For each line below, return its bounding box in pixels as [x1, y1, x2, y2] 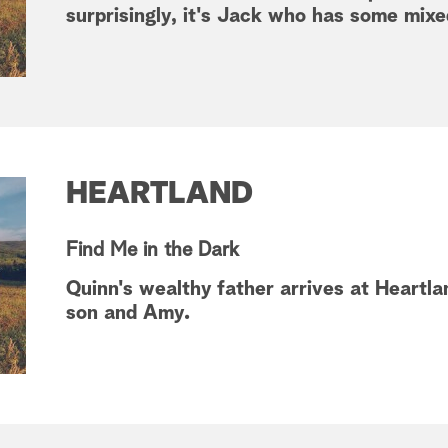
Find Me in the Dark [66, 240, 239, 261]
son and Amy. [66, 303, 190, 324]
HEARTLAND [66, 179, 253, 210]
